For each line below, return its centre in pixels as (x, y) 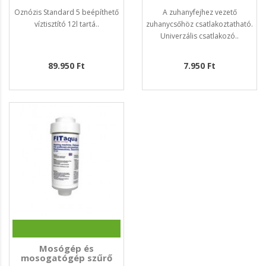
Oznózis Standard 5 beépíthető (66, 12)
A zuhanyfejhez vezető (199, 12)
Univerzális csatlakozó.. (199, 36)
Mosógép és (66, 248)
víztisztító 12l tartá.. (66, 24)
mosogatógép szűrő (66, 258)
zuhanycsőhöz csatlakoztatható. (199, 24)
